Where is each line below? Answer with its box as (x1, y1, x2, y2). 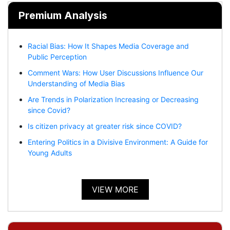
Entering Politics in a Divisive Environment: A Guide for (28, 137, 208, 146)
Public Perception (28, 52, 87, 61)
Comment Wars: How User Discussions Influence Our (28, 68, 203, 77)
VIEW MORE (91, 184, 139, 195)
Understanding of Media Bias (28, 79, 125, 88)
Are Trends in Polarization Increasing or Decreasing (28, 94, 199, 104)
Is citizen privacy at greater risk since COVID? (28, 121, 182, 130)
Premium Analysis (18, 9, 107, 22)
